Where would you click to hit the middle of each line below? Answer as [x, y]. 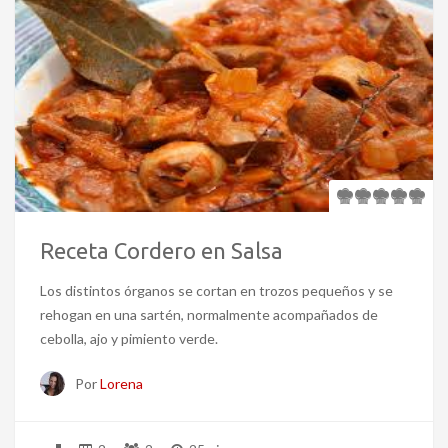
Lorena [121, 384]
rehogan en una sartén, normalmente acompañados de [209, 315]
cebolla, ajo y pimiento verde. [129, 339]
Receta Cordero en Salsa [161, 251]
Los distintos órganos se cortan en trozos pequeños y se [216, 291]
